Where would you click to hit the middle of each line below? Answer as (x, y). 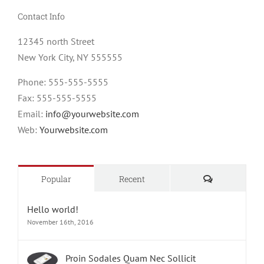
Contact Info (41, 16)
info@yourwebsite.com (92, 113)
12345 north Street (56, 41)
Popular (56, 179)
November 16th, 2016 (60, 222)
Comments (234, 178)
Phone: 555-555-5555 (63, 82)
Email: (32, 113)
